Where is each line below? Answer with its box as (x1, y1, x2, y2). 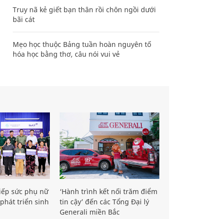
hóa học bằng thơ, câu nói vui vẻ (13, 49, 120, 59)
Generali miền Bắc (60, 207, 120, 217)
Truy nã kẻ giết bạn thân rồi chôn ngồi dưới (13, 5, 156, 14)
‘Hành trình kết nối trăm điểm (60, 186, 157, 196)
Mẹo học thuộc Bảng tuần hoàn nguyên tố (13, 40, 151, 49)
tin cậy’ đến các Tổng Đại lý (60, 197, 149, 206)
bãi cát (13, 15, 35, 24)
